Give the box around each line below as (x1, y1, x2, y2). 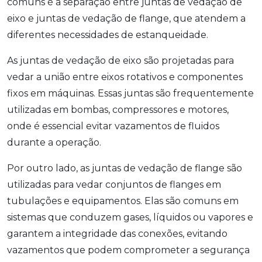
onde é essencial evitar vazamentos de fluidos (7, 120, 219, 132)
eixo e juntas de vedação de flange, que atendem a (7, 13, 246, 25)
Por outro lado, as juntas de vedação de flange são (7, 163, 242, 174)
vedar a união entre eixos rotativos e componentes (7, 71, 243, 83)
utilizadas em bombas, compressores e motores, (7, 104, 229, 116)
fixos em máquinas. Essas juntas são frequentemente (7, 88, 254, 99)
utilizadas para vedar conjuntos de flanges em (7, 179, 221, 191)
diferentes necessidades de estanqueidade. (7, 29, 208, 41)
